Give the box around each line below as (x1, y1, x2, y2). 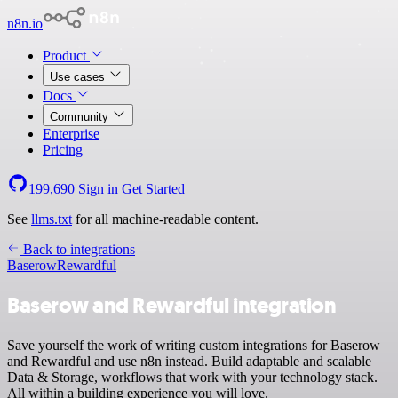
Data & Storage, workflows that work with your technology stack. (7, 369, 378, 385)
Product (43, 48, 90, 63)
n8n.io (7, 16, 43, 31)
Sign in (75, 181, 122, 196)
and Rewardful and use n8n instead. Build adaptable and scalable (7, 353, 371, 369)
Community (50, 110, 112, 123)
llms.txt (31, 211, 72, 227)
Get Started (122, 181, 185, 196)
